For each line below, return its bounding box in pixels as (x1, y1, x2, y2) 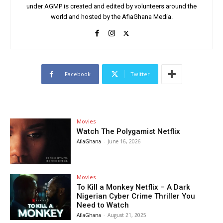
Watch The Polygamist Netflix (77, 127, 181, 136)
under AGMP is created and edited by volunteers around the (26, 2, 197, 10)
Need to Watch (77, 201, 129, 210)
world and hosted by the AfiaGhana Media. (50, 13, 173, 21)
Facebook (64, 70, 91, 78)
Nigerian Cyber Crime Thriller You (77, 192, 196, 201)
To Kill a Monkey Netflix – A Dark (77, 183, 191, 192)
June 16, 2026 (108, 138, 141, 145)
